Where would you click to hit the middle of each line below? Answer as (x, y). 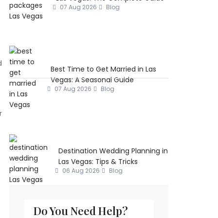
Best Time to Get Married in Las (103, 69)
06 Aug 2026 (81, 171)
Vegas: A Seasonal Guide (92, 80)
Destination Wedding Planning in (113, 151)
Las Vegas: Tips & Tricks (98, 162)
